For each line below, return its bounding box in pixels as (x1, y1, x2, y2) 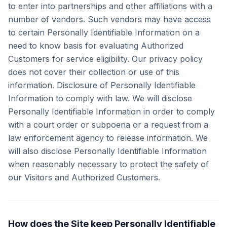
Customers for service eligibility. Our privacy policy (8, 54, 203, 64)
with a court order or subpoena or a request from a (8, 120, 208, 130)
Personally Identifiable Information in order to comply (8, 106, 215, 117)
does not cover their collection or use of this (8, 67, 179, 77)
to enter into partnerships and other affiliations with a (8, 1, 212, 11)
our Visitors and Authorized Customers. (8, 172, 160, 182)
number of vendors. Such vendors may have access (8, 14, 211, 24)
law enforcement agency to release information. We (8, 133, 208, 143)
